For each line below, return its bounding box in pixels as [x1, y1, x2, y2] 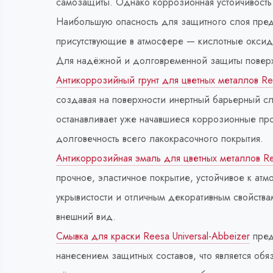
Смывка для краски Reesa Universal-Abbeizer [56, 229, 250, 243]
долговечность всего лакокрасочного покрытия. [56, 132, 263, 146]
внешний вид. [56, 210, 116, 224]
